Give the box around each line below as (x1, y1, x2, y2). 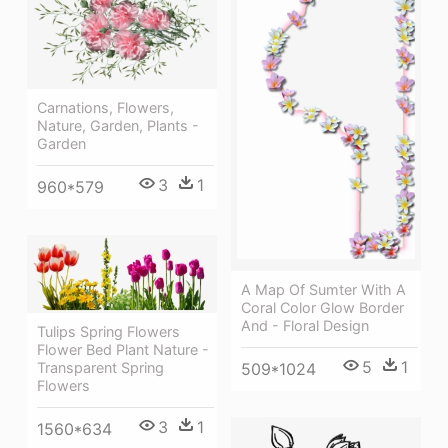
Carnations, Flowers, (37, 99, 174, 117)
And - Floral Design (241, 316, 369, 334)
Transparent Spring (37, 358, 164, 376)
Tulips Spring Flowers (37, 322, 180, 340)
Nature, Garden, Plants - (37, 117, 199, 135)
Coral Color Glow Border (241, 298, 404, 316)
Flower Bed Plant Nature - (37, 340, 209, 358)
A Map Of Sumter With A (241, 280, 406, 298)
